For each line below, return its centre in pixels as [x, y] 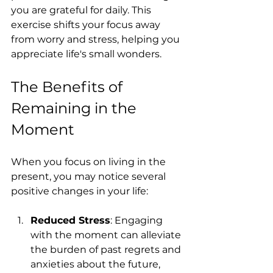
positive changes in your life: [80, 191]
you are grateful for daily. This [82, 10]
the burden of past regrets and [107, 249]
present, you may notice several [90, 176]
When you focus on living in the [90, 161]
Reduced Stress [70, 220]
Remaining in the [76, 108]
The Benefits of [69, 87]
